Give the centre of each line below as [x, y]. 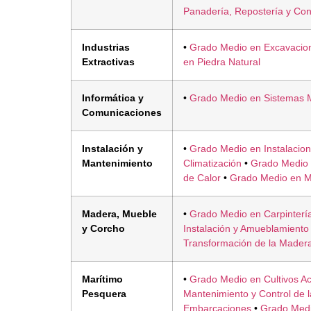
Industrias [106, 47]
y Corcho [103, 228]
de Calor [202, 177]
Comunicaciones [122, 112]
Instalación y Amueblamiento [246, 228]
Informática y [113, 98]
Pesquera [104, 293]
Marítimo [102, 279]
